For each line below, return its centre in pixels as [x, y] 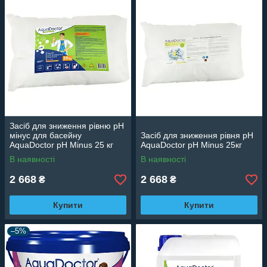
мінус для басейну [46, 135]
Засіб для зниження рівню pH [67, 126]
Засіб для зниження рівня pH [197, 135]
